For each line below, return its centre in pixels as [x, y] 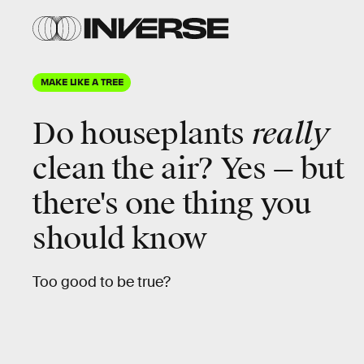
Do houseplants [142, 134]
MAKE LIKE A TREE [82, 81]
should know [120, 239]
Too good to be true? [102, 282]
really [290, 134]
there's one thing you [172, 204]
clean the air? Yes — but [188, 169]
